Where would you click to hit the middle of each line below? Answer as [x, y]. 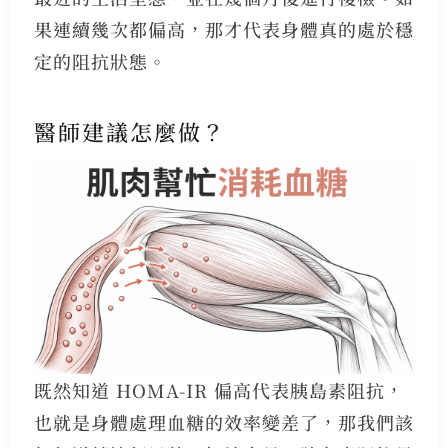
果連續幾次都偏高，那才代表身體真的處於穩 [223, 29]
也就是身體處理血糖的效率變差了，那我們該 [223, 422]
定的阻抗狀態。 [100, 61]
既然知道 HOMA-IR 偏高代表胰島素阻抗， [218, 390]
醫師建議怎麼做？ [129, 132]
